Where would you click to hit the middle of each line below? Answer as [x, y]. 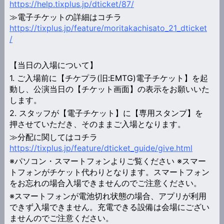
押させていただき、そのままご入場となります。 [97, 124]
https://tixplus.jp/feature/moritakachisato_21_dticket [108, 28]
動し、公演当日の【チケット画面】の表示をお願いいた [109, 89]
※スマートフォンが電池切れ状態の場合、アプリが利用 [108, 196]
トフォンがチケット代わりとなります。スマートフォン [109, 172]
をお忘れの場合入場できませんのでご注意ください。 [105, 183]
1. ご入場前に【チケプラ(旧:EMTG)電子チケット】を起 [108, 78]
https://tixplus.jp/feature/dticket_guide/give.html [101, 148]
